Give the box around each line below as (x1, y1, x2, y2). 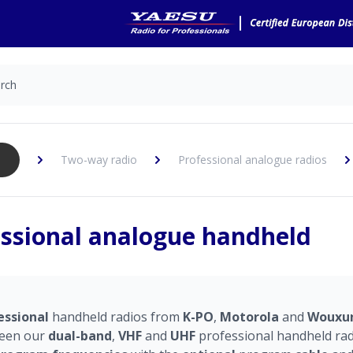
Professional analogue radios (178, 152, 327, 167)
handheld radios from (49, 308, 183, 325)
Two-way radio (61, 152, 137, 167)
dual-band (48, 327, 112, 344)
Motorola (220, 308, 282, 325)
